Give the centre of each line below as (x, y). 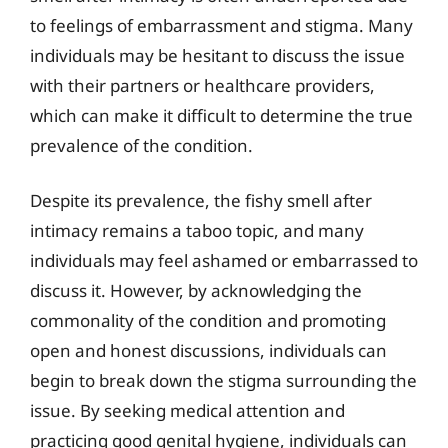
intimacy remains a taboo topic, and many (197, 230)
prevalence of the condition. (141, 145)
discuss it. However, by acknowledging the (196, 290)
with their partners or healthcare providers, (202, 85)
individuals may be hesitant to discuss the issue (217, 55)
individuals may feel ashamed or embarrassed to (224, 260)
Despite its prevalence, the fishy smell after (201, 200)
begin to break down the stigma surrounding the (223, 380)
